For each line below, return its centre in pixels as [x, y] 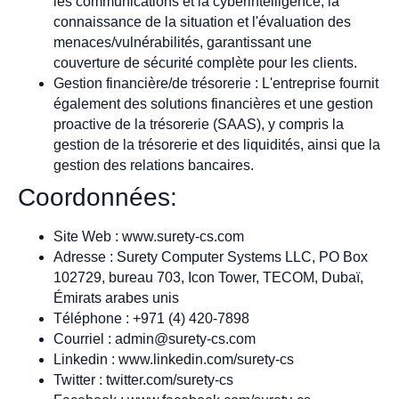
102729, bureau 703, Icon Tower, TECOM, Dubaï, [208, 277]
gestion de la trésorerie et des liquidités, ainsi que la [217, 144]
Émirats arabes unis [116, 297]
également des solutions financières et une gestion [213, 103]
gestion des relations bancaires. [154, 165]
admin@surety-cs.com [185, 338]
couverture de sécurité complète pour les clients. [205, 62]
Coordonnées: [98, 197]
